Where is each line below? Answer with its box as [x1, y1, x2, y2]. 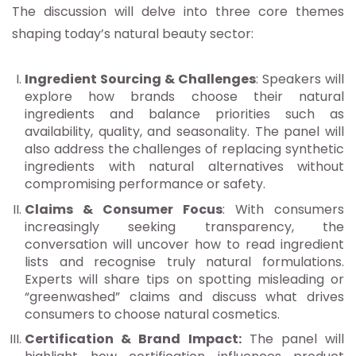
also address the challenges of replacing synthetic [25, 140, 344, 159]
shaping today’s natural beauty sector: [12, 25, 253, 44]
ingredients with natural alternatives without [25, 157, 344, 176]
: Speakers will [256, 70, 344, 89]
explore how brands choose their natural [25, 87, 344, 106]
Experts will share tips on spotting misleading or [25, 269, 344, 288]
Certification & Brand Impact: [25, 330, 242, 349]
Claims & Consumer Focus [25, 199, 222, 219]
